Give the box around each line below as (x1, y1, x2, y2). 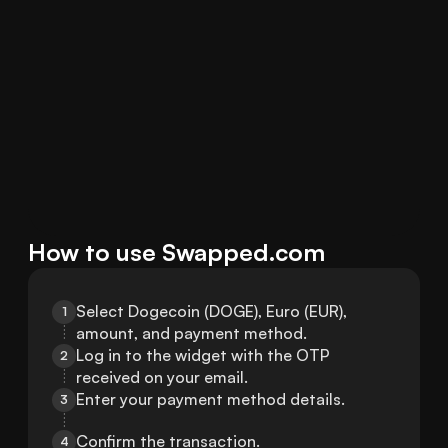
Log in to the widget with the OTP (76, 345, 330, 366)
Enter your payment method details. (76, 389, 345, 410)
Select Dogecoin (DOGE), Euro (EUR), (76, 301, 347, 322)
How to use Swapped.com (28, 237, 325, 268)
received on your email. (76, 367, 248, 388)
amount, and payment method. (76, 323, 307, 344)
